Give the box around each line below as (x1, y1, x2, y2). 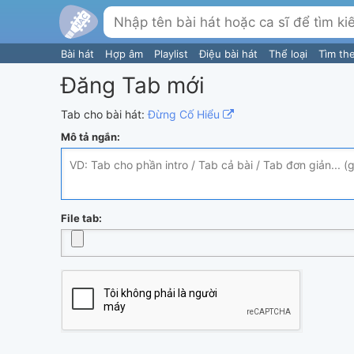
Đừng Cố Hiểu (148, 107, 223, 121)
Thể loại (269, 47, 311, 60)
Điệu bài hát (199, 47, 261, 60)
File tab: (61, 211, 102, 224)
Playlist (154, 47, 191, 60)
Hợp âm (105, 47, 146, 60)
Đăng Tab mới (61, 71, 205, 99)
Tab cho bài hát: (61, 107, 148, 121)
